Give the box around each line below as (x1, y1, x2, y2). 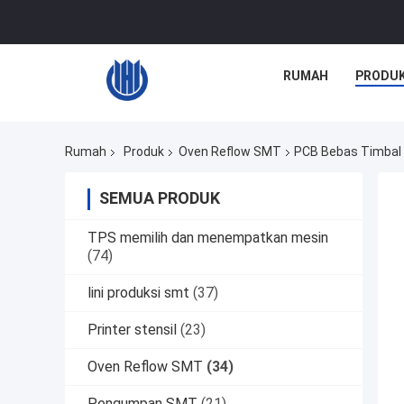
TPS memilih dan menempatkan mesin (87, 229, 328, 247)
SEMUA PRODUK (99, 188, 220, 208)
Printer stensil (87, 321, 177, 339)
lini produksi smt (87, 284, 189, 302)
